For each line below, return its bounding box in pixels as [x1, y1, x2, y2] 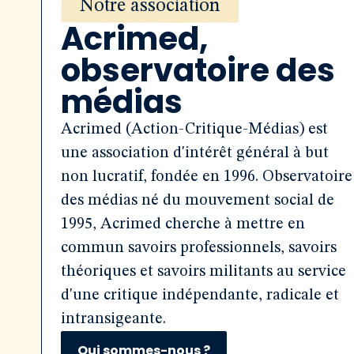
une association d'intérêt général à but [61, 145, 329, 161]
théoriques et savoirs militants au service [61, 264, 346, 280]
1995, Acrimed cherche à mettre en [61, 217, 305, 232]
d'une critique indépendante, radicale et [61, 288, 339, 303]
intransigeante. [61, 311, 166, 327]
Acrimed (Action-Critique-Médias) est [61, 122, 328, 137]
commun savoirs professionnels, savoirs [61, 240, 337, 256]
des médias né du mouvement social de [61, 193, 334, 209]
